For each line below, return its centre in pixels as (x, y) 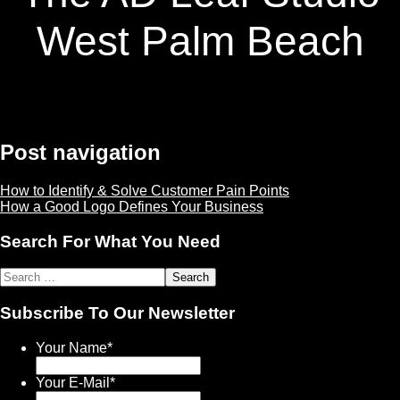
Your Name (71, 347)
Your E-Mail (73, 382)
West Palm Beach (200, 42)
